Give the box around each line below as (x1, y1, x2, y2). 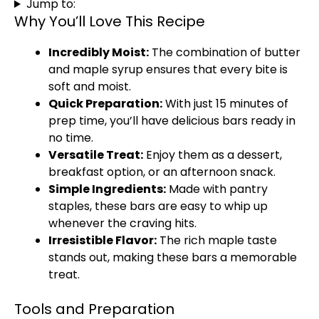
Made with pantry (166, 181, 268, 197)
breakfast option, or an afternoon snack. (48, 164, 276, 180)
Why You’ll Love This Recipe (14, 11, 205, 31)
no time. (48, 130, 93, 146)
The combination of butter (149, 44, 300, 61)
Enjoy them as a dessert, (143, 147, 282, 163)
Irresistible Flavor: (48, 232, 157, 249)
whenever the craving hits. (48, 215, 197, 231)
